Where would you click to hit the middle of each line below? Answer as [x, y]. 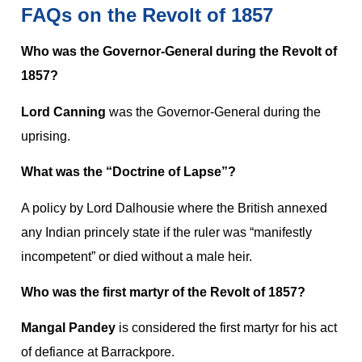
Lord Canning [63, 112]
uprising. [46, 136]
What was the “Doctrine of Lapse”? [128, 172]
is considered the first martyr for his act [226, 328]
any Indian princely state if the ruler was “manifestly [166, 232]
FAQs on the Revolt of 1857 [147, 15]
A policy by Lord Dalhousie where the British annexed [174, 208]
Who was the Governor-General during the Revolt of [179, 52]
